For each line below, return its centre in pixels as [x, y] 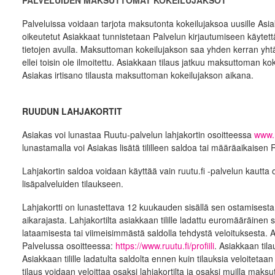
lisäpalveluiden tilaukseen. [72, 184]
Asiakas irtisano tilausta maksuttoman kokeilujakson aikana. [137, 75]
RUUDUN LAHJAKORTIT [72, 111]
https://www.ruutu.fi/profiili [165, 246]
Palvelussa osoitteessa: [68, 246]
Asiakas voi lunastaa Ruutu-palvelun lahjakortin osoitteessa [138, 134]
